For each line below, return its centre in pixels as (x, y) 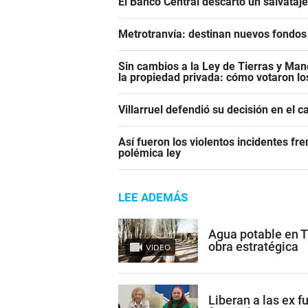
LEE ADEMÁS (153, 198)
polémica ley (150, 153)
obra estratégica (253, 246)
